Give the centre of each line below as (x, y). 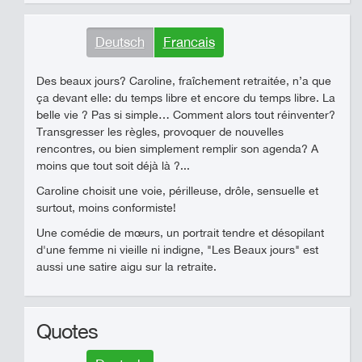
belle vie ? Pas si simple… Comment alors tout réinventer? (186, 115)
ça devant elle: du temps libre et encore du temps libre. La (186, 98)
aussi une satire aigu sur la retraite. (126, 267)
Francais (189, 42)
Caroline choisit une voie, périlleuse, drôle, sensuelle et (177, 191)
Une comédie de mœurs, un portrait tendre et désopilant (180, 233)
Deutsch (120, 42)
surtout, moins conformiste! (106, 208)
